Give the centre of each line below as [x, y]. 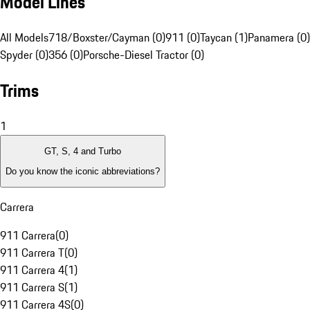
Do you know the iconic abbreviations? [83, 171]
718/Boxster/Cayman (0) [107, 38]
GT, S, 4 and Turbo [83, 152]
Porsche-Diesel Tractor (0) [144, 55]
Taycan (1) [224, 38]
